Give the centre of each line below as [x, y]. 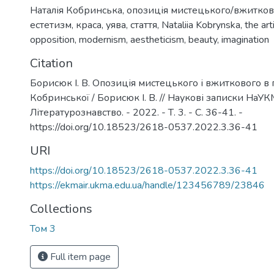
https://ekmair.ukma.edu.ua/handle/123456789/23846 [147, 185]
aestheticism [157, 40]
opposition [52, 40]
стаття [144, 25]
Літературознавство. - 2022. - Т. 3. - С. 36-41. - [136, 113]
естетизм [51, 25]
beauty [203, 40]
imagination [245, 40]
